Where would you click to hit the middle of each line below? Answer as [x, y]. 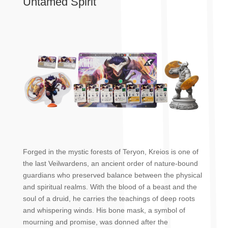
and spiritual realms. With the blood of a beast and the [110, 187]
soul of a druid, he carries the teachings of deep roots [109, 198]
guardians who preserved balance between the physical [112, 175]
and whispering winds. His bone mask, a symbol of [104, 210]
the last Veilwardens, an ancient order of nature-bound [110, 163]
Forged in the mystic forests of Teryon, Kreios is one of [110, 151]
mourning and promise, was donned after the [95, 222]
